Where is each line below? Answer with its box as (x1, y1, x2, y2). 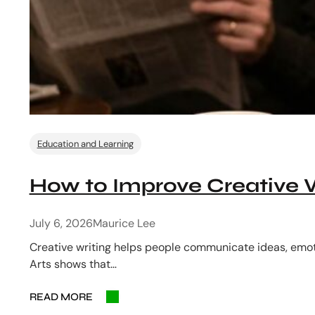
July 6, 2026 (29, 216, 93, 231)
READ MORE (29, 290, 93, 304)
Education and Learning (37, 137, 134, 150)
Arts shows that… (29, 257, 117, 272)
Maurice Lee (92, 216, 155, 231)
